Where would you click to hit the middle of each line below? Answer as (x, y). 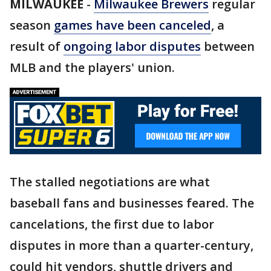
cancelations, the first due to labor (112, 224)
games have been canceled (132, 25)
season (32, 25)
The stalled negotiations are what (110, 181)
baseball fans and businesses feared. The (132, 203)
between (228, 46)
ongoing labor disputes (132, 46)
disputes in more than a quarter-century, (132, 245)
